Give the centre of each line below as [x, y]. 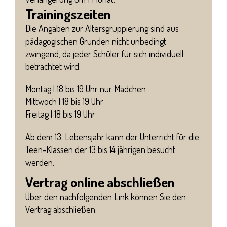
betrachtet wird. [53, 67]
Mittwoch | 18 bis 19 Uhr [64, 102]
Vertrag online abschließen [100, 182]
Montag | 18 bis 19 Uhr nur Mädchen [86, 89]
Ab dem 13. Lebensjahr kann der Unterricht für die [112, 137]
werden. [40, 162]
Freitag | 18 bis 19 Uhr [60, 114]
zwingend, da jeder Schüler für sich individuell [104, 54]
